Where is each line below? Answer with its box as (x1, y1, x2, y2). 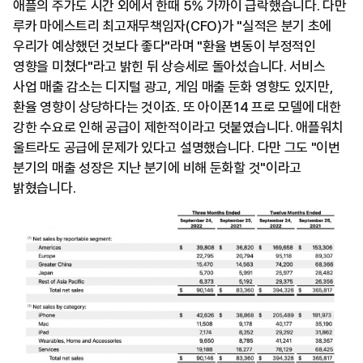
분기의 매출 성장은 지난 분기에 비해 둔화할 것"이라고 (13, 159, 302, 176)
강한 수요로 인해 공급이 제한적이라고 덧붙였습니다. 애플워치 (13, 118, 344, 135)
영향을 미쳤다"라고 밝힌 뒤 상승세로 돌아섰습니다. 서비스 (13, 58, 326, 75)
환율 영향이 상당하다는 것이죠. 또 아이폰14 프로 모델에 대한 (13, 98, 341, 115)
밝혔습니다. (13, 179, 76, 196)
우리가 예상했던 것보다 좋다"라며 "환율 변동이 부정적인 (13, 37, 316, 54)
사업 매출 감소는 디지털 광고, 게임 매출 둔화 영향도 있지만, (13, 78, 334, 95)
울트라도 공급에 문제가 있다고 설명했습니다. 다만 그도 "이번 (13, 139, 340, 156)
